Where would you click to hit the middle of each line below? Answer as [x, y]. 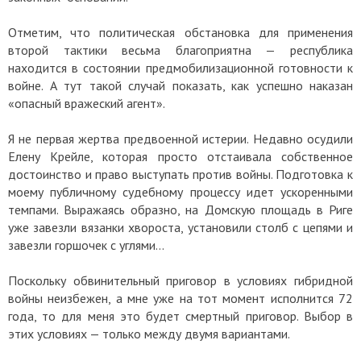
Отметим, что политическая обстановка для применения [180, 33]
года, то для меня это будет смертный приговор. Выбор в [180, 316]
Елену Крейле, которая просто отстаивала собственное [180, 157]
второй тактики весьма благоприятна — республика [180, 50]
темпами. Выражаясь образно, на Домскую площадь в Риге [180, 210]
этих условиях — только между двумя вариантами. [149, 334]
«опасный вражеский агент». [87, 104]
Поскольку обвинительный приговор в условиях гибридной [180, 281]
